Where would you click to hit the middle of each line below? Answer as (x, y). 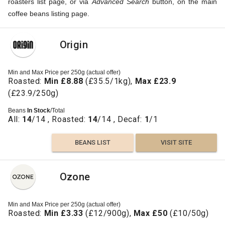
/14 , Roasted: (60, 119)
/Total (58, 110)
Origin (74, 44)
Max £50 (150, 213)
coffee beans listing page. (49, 13)
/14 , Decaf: (121, 119)
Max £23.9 (155, 81)
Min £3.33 (64, 213)
